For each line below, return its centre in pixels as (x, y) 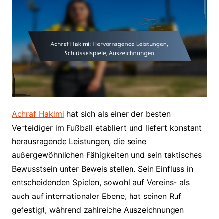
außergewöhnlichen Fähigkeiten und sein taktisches (107, 155)
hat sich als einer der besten (117, 114)
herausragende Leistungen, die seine (79, 141)
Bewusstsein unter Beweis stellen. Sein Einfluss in (102, 168)
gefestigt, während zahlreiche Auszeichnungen (98, 209)
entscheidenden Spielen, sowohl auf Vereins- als (100, 182)
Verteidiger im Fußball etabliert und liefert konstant (107, 127)
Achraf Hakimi (38, 114)
